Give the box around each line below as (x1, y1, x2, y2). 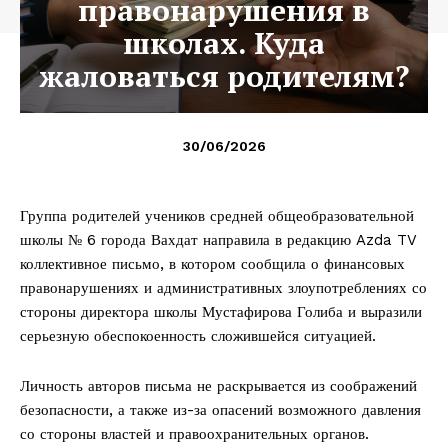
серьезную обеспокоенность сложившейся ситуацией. (20, 326, 376, 345)
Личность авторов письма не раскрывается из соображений (20, 376, 417, 395)
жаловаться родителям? (39, 55, 409, 96)
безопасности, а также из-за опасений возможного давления (20, 400, 421, 419)
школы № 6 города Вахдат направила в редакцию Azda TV (20, 230, 416, 249)
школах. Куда (123, 22, 325, 63)
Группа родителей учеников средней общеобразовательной (20, 206, 414, 225)
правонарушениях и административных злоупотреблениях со (20, 278, 427, 297)
